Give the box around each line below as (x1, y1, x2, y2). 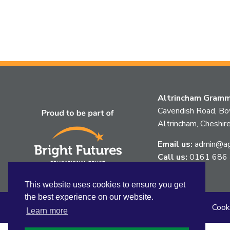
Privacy (76, 202, 102, 213)
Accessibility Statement (113, 202, 201, 213)
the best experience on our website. (25, 193, 154, 202)
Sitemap (34, 202, 65, 213)
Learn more (26, 206, 68, 216)
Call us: (158, 151, 188, 163)
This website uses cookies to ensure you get (25, 180, 185, 189)
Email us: (158, 139, 193, 150)
